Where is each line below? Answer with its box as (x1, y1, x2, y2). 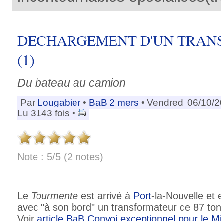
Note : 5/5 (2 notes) (17, 151, 103, 162)
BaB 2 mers (89, 97, 139, 108)
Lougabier (37, 97, 80, 108)
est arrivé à (78, 190, 133, 202)
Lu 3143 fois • (17, 108, 78, 118)
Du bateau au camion (17, 76, 126, 89)
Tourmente (31, 190, 78, 202)
